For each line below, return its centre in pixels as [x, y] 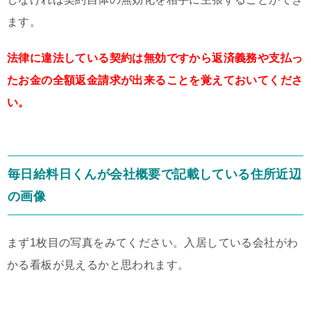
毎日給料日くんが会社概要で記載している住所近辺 [155, 174]
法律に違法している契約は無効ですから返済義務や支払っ [155, 58]
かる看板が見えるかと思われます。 [98, 264]
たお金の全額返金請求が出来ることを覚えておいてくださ [155, 80]
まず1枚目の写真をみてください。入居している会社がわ [153, 242]
